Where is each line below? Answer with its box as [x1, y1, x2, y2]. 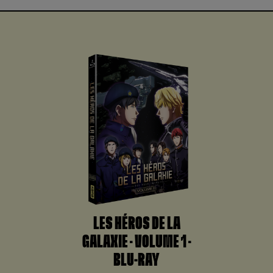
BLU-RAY [113, 251, 160, 270]
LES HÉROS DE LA [93, 214, 180, 233]
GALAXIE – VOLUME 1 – [82, 233, 191, 252]
